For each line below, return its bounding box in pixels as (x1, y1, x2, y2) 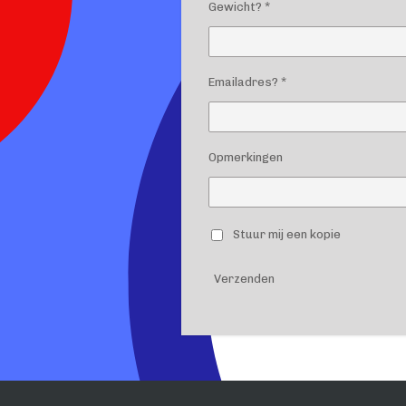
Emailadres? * (208, 74, 286, 89)
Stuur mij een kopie (232, 227, 341, 241)
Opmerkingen (208, 150, 283, 165)
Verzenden (213, 271, 275, 285)
